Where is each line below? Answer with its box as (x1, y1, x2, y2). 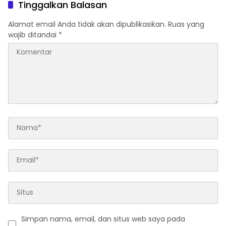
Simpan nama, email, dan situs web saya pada (21, 213, 185, 224)
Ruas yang (168, 19, 204, 29)
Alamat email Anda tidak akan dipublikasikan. (8, 19, 166, 29)
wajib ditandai (8, 29, 59, 40)
